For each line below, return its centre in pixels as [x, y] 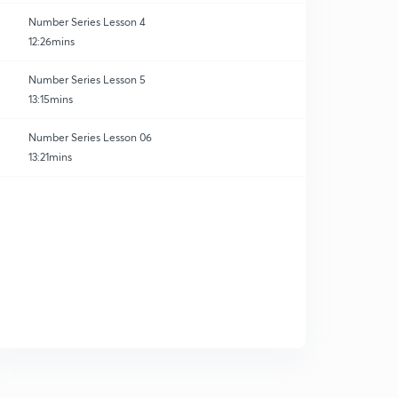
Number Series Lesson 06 [90, 137]
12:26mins [52, 41]
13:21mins [50, 157]
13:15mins [51, 99]
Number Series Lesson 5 [87, 80]
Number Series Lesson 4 [87, 22]
